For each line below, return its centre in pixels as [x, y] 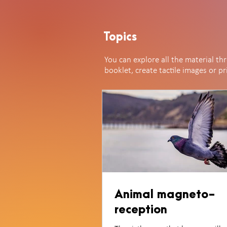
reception [141, 210]
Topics [120, 37]
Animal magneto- [165, 195]
